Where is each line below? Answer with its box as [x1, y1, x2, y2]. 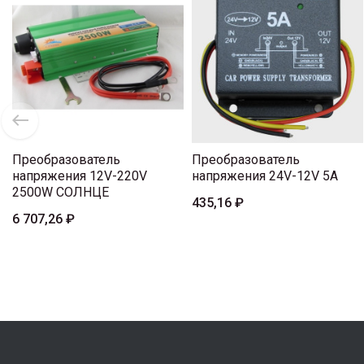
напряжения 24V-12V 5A [192, 168, 338, 184]
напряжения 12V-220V [12, 168, 147, 184]
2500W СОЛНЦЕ [12, 184, 109, 201]
